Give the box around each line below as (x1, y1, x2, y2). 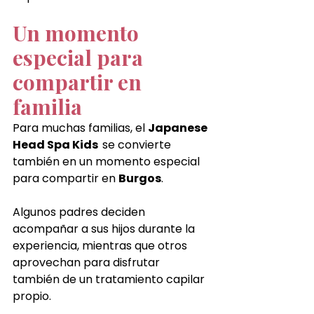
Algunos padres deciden (13, 203, 148, 220)
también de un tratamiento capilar (13, 271, 207, 287)
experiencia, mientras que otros (13, 237, 190, 254)
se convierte (102, 136, 174, 153)
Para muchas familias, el (13, 119, 148, 136)
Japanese (148, 119, 210, 136)
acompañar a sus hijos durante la (13, 220, 198, 237)
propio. (13, 287, 51, 304)
